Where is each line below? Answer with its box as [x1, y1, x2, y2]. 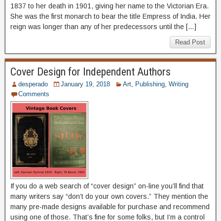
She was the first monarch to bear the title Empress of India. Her [10, 12, 211, 20]
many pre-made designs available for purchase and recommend [10, 202, 210, 211]
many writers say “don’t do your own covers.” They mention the [10, 192, 208, 200]
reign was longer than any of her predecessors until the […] [10, 22, 196, 31]
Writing [169, 80, 188, 88]
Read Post [175, 38, 205, 46]
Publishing [135, 80, 165, 88]
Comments [18, 90, 49, 98]
